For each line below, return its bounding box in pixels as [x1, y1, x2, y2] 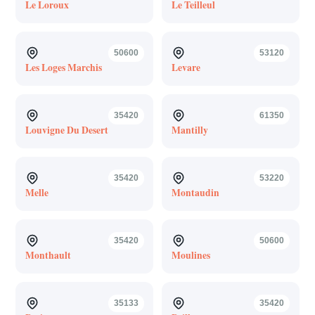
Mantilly [171, 122, 208, 137]
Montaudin [171, 185, 219, 200]
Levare [171, 60, 200, 75]
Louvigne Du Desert [25, 122, 108, 137]
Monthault [25, 247, 71, 262]
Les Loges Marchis [25, 60, 102, 75]
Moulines [171, 247, 210, 262]
